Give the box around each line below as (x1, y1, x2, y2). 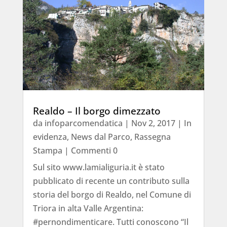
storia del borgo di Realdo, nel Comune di (32, 188, 191, 200)
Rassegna (134, 131, 171, 142)
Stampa (32, 144, 62, 156)
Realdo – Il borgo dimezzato (32, 104, 161, 118)
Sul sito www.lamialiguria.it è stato (32, 161, 165, 173)
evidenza (32, 131, 67, 142)
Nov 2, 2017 (131, 117, 175, 129)
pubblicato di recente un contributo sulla (32, 175, 190, 186)
